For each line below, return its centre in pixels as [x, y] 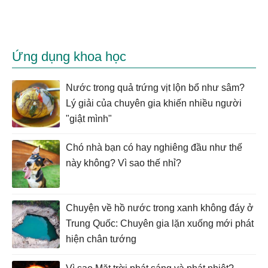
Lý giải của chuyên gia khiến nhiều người [154, 103]
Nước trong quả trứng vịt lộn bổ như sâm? [155, 88]
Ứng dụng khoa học [69, 57]
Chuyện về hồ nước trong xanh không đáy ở [160, 208]
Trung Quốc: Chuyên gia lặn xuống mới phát [160, 224]
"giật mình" [89, 119]
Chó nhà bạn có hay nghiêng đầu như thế [154, 148]
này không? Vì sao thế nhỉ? [124, 163]
